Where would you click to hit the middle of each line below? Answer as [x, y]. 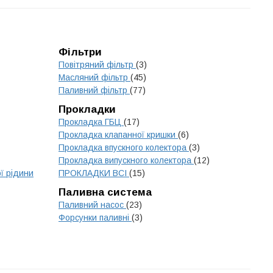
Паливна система [105, 192]
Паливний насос [92, 205]
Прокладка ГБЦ [91, 122]
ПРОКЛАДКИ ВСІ [94, 173]
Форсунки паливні [95, 218]
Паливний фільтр [94, 90]
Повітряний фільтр [97, 65]
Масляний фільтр [94, 77]
